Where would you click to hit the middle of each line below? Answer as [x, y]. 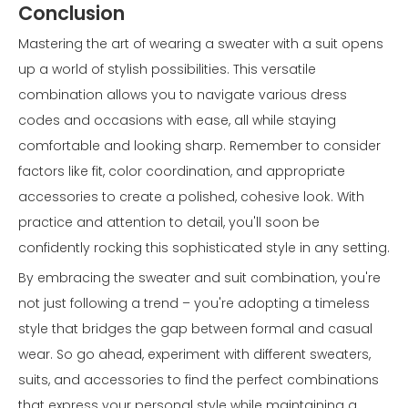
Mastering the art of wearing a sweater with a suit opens [201, 44]
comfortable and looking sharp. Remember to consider [199, 146]
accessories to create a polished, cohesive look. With [191, 197]
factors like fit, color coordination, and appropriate [182, 172]
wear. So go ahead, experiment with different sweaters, [194, 355]
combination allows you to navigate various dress [183, 95]
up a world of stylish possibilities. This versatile [167, 70]
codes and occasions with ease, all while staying [177, 121]
